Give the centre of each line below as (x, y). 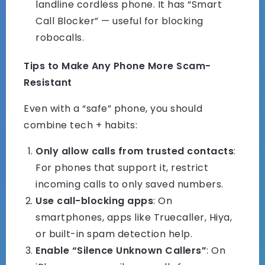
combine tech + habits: (80, 125)
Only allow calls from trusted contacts (135, 151)
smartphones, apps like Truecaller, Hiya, (134, 218)
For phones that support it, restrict (122, 168)
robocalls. (60, 38)
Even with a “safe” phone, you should (113, 109)
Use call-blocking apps (94, 201)
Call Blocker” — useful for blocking (119, 21)
